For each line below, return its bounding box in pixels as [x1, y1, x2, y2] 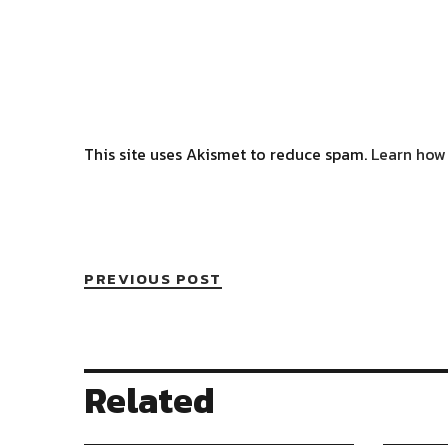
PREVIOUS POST [84, 267, 222, 290]
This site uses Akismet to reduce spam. [84, 142, 371, 166]
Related [84, 373, 215, 427]
